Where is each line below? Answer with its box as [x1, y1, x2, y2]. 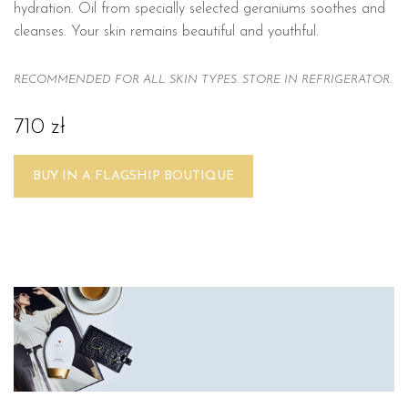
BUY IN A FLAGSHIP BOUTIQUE [33, 168, 234, 183]
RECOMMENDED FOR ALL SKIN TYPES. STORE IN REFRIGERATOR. [14, 73, 392, 86]
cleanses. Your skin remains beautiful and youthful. [14, 24, 319, 39]
